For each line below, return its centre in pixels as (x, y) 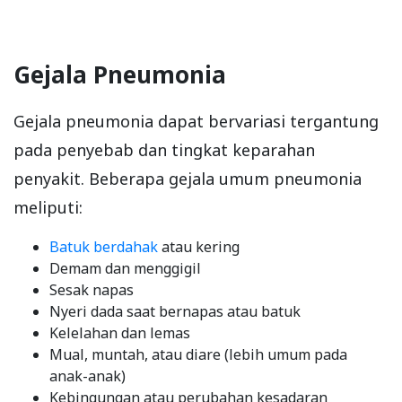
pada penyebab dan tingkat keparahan (164, 149)
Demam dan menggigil (125, 268)
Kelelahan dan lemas (120, 332)
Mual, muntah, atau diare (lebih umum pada (198, 354)
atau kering (199, 246)
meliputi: (48, 207)
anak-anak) (87, 376)
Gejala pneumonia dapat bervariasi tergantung (196, 121)
